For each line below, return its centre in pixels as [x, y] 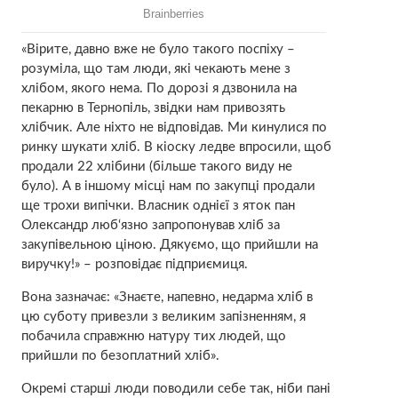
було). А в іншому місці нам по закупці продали [168, 186]
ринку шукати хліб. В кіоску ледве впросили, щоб [176, 147]
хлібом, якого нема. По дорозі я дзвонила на [159, 88]
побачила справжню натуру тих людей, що [153, 336]
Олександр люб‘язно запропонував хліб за [150, 225]
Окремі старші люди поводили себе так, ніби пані [175, 388]
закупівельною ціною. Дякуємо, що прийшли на [169, 244]
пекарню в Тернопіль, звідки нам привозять [153, 107]
